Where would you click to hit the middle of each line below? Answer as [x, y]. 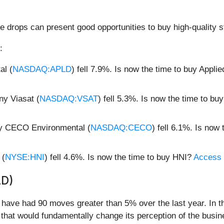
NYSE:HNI [25, 157]
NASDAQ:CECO [121, 128]
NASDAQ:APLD [42, 69]
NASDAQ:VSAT [69, 98]
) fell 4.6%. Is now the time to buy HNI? [119, 157]
